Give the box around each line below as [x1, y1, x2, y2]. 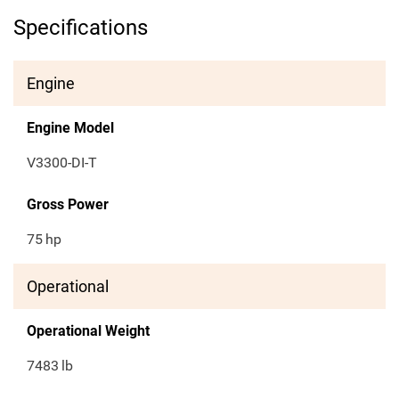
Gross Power [27, 196, 109, 214]
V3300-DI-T [27, 154, 97, 172]
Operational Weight [27, 322, 150, 340]
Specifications [13, 15, 148, 41]
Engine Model [27, 119, 114, 137]
